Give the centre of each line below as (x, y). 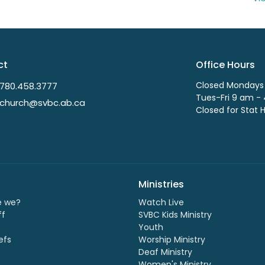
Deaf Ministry (165, 252)
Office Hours (225, 65)
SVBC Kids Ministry (175, 215)
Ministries (161, 184)
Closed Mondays (230, 85)
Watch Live (161, 203)
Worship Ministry (172, 240)
